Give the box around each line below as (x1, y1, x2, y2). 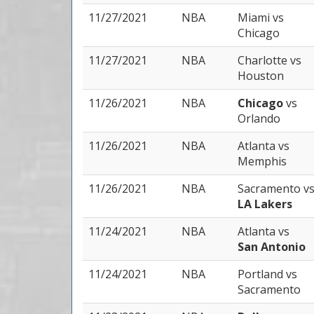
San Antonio (238, 239, 306, 254)
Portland (238, 266, 286, 282)
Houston (238, 68, 284, 83)
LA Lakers (238, 196, 292, 212)
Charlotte (238, 53, 290, 68)
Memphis (238, 153, 287, 169)
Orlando (238, 111, 280, 126)
